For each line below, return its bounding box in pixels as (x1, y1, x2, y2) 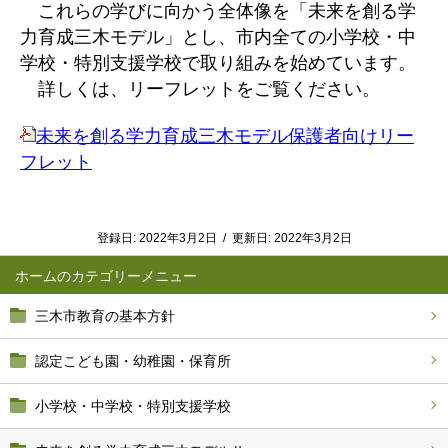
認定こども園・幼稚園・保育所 (35, 353, 231, 369)
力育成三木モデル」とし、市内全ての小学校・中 (20, 27, 416, 47)
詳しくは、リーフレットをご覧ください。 (20, 79, 380, 99)
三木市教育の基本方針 (35, 308, 175, 324)
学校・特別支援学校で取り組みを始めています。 (20, 53, 416, 73)
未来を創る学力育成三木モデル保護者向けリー (36, 126, 414, 146)
